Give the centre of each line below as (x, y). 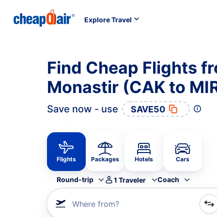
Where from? (96, 204)
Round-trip (75, 179)
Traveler (132, 180)
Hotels (144, 159)
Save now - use (83, 109)
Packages (105, 159)
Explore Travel (108, 19)
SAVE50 (148, 109)
